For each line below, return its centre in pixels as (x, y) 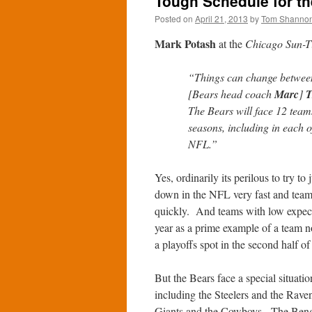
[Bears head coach (231, 94)
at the (231, 44)
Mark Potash (185, 44)
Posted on (174, 18)
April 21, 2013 (221, 18)
